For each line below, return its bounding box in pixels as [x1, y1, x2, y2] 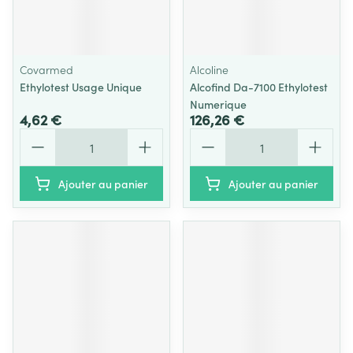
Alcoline [190, 61, 229, 77]
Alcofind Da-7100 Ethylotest [190, 79, 328, 95]
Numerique [190, 96, 247, 112]
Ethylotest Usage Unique [20, 79, 142, 95]
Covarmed [20, 61, 73, 77]
